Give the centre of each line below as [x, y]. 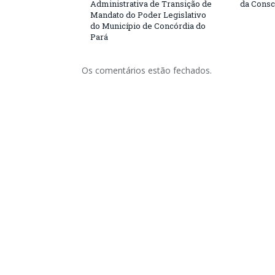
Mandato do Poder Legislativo [148, 15]
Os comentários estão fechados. [147, 70]
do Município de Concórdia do [148, 26]
